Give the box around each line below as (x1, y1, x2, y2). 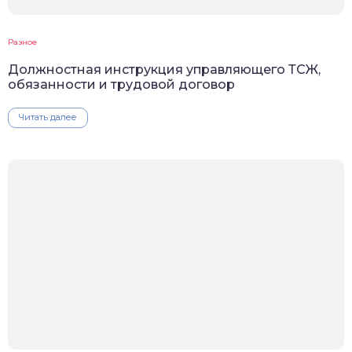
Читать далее (19, 112, 77, 123)
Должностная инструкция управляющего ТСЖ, (8, 62, 321, 78)
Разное (8, 37, 37, 48)
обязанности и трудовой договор (8, 77, 235, 93)
